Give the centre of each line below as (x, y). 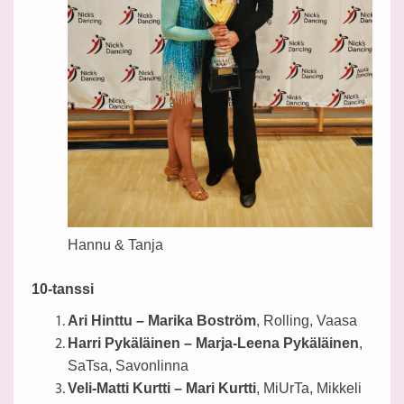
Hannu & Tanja (115, 245)
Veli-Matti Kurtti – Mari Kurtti (162, 389)
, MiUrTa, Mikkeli (309, 389)
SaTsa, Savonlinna (128, 366)
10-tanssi (63, 289)
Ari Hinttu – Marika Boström (162, 321)
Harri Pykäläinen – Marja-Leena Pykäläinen (213, 344)
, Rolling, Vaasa (307, 321)
